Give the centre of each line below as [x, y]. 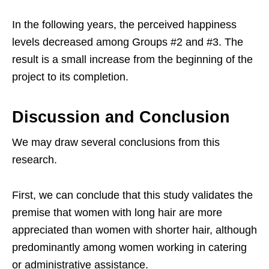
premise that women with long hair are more [117, 212]
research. [35, 159]
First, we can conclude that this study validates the [132, 195]
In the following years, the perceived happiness [124, 24]
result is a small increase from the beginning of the [132, 59]
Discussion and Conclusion [121, 117]
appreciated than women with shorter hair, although [134, 230]
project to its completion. [70, 77]
